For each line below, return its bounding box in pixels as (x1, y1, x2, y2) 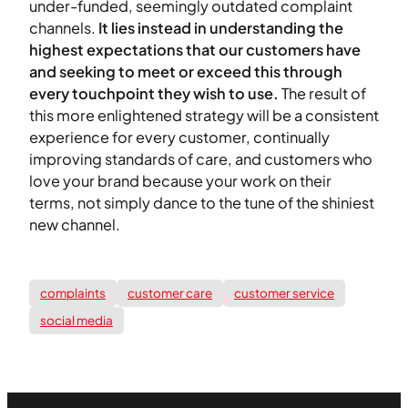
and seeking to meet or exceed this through (29, 62, 342, 82)
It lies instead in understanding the (98, 18, 343, 38)
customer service (234, 285, 334, 301)
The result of (279, 84, 366, 104)
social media (40, 312, 113, 329)
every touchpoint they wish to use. (29, 84, 279, 104)
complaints (40, 285, 106, 301)
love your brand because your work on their (29, 171, 331, 191)
